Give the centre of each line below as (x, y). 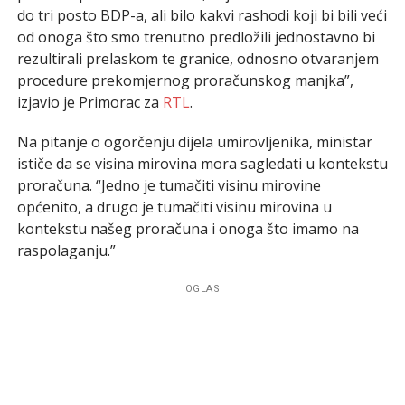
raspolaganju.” (66, 250)
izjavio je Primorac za (89, 102)
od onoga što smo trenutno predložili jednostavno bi (196, 37)
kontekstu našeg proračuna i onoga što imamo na (188, 228)
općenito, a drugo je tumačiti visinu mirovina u (174, 207)
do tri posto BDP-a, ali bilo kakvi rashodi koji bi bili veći (202, 15)
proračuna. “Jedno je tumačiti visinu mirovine (169, 185)
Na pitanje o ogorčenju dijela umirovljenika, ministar (194, 141)
